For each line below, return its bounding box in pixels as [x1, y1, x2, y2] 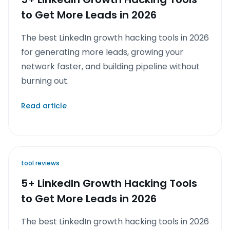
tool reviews [21, 159, 60, 167]
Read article [21, 101, 67, 111]
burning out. [21, 75, 69, 87]
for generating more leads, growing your [21, 46, 183, 58]
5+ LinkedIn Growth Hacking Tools [21, 176, 197, 190]
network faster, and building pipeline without [21, 61, 200, 72]
